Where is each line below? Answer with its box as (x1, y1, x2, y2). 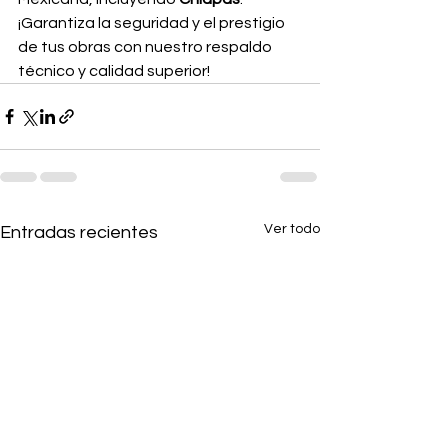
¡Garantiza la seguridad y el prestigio (18, 15, 288, 31)
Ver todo (264, 222, 320, 236)
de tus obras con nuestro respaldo (18, 39, 275, 55)
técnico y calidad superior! (18, 63, 210, 79)
